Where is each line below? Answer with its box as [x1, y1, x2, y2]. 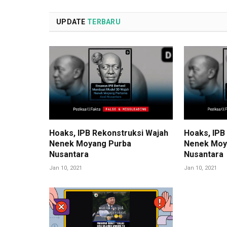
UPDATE [56, 17, 87, 26]
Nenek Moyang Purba [49, 138, 131, 148]
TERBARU [87, 17, 121, 26]
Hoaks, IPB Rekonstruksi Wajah [49, 128, 168, 138]
